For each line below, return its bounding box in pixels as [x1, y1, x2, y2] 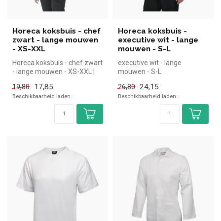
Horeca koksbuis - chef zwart [12, 58, 103, 67]
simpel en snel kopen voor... [12, 76, 97, 84]
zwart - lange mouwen [12, 35, 98, 44]
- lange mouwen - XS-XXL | [12, 67, 95, 75]
